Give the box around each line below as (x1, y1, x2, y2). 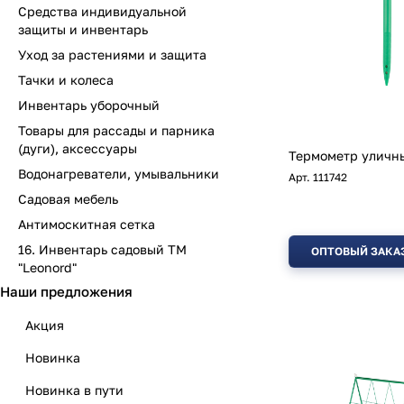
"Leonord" (18, 260, 77, 275)
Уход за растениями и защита (18, 47, 207, 62)
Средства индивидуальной (18, 4, 187, 19)
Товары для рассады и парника (18, 123, 215, 138)
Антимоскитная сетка (18, 216, 155, 232)
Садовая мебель (18, 191, 118, 207)
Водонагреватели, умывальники (18, 166, 219, 181)
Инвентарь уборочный (18, 97, 160, 113)
